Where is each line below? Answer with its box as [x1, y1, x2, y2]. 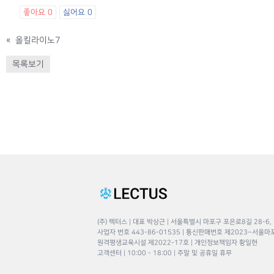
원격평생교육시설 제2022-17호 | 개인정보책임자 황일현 [97, 239, 257, 246]
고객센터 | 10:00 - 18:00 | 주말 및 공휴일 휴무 [97, 250, 232, 257]
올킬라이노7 [15, 35, 60, 45]
